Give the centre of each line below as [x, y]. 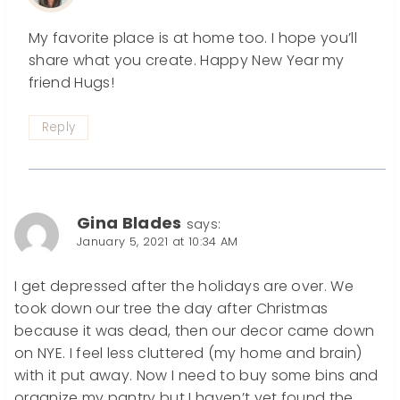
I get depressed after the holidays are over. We [184, 287]
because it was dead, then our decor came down [195, 331]
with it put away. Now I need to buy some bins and [196, 376]
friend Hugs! [71, 82]
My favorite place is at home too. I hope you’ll [193, 37]
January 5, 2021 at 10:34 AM [158, 242]
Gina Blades [129, 223]
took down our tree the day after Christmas [171, 309]
